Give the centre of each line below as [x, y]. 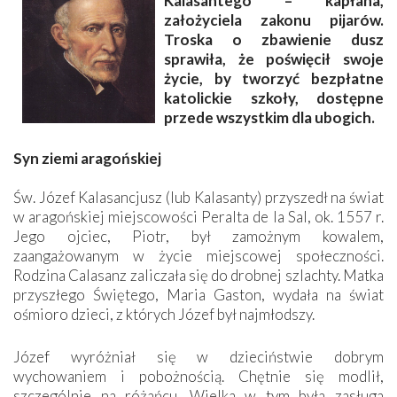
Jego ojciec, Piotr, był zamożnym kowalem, [198, 236]
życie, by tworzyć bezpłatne [274, 78]
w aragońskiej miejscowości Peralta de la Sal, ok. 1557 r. [198, 216]
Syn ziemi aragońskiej [87, 158]
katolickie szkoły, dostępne [274, 97]
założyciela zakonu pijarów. [274, 19]
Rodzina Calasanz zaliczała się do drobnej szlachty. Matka [198, 275]
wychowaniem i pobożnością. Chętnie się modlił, [198, 376]
